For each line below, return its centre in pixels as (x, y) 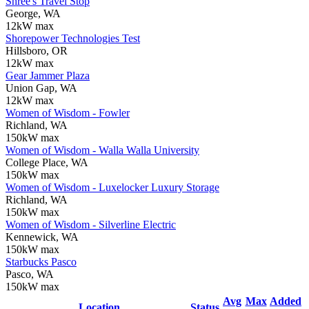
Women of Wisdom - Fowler (68, 112)
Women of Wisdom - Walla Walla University (102, 150)
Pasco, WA (30, 274)
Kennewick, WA (42, 237)
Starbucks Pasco (41, 261)
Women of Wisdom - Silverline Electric (91, 224)
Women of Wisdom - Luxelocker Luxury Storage (112, 187)
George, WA (33, 13)
